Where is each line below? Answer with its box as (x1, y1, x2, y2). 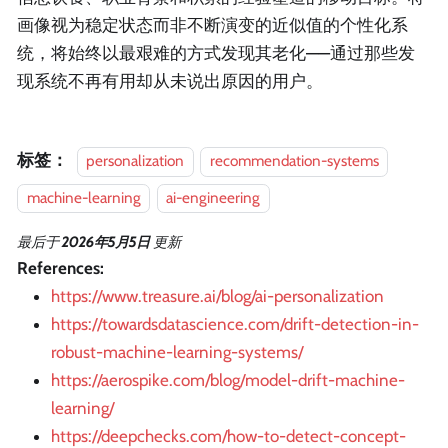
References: (17, 258, 104, 279)
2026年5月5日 (62, 233, 150, 252)
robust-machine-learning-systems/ (51, 342, 303, 363)
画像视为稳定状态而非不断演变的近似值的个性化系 (17, 15, 408, 36)
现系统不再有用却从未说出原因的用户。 (17, 71, 323, 92)
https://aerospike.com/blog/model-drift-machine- (51, 370, 405, 391)
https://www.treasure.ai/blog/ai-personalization (51, 286, 384, 307)
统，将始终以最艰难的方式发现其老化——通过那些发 (17, 43, 415, 64)
